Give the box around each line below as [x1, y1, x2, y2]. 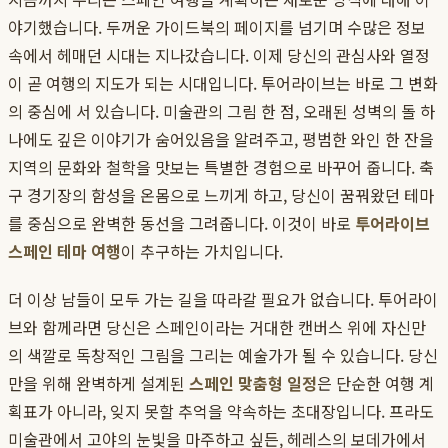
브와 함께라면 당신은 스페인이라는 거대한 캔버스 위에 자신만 [8, 315, 426, 340]
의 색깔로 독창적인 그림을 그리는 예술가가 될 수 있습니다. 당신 [8, 343, 438, 368]
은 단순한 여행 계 [317, 371, 434, 396]
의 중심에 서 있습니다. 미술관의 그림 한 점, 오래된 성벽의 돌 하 [8, 99, 435, 124]
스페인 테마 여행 [8, 239, 121, 264]
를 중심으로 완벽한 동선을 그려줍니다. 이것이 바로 [8, 211, 355, 236]
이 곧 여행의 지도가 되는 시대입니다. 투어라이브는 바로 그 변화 [8, 71, 438, 96]
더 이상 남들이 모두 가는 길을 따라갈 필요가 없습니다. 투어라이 [8, 287, 438, 312]
